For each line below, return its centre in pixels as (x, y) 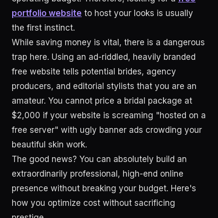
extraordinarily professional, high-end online (98, 174)
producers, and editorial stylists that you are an (104, 86)
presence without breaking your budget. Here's (104, 188)
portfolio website (47, 13)
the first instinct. (43, 28)
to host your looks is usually (137, 13)
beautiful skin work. (49, 145)
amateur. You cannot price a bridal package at (102, 101)
